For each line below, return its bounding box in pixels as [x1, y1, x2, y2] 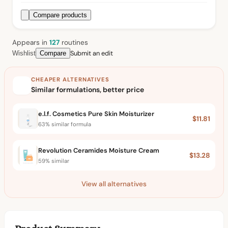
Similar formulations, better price [31, 85, 144, 95]
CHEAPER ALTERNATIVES [31, 76, 109, 83]
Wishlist [12, 49, 36, 58]
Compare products [33, 11, 87, 19]
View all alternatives [81, 180, 147, 189]
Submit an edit [70, 48, 113, 58]
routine [60, 38, 84, 47]
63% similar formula [38, 120, 91, 128]
